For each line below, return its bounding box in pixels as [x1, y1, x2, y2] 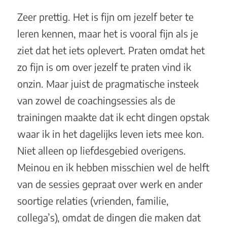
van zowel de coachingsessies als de [17, 94, 175, 107]
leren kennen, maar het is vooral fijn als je [17, 27, 198, 40]
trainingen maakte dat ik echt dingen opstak [17, 111, 209, 124]
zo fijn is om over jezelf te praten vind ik [17, 61, 191, 73]
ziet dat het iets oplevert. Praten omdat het [17, 44, 205, 57]
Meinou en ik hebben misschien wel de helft [17, 161, 209, 174]
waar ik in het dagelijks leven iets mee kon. [17, 128, 204, 140]
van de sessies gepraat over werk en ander [17, 178, 203, 191]
